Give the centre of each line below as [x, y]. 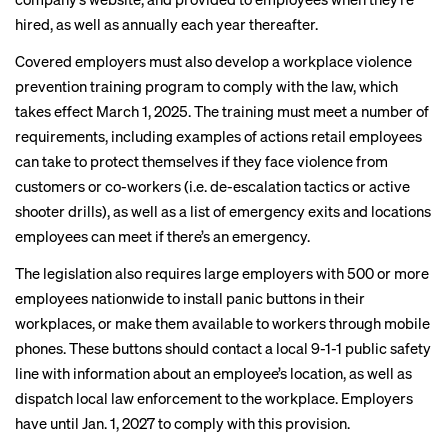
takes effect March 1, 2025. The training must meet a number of [222, 111]
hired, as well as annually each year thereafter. [166, 24]
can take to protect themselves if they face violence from [201, 161]
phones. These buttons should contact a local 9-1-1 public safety [223, 348]
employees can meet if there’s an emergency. [162, 236]
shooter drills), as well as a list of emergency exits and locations [223, 211]
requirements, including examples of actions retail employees [218, 136]
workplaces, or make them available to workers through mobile [222, 323]
